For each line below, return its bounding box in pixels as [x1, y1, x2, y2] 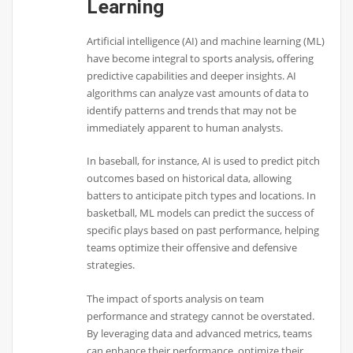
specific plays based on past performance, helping [87, 223, 320, 238]
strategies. [87, 258, 136, 273]
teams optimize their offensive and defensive [87, 240, 298, 255]
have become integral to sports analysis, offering [87, 50, 314, 65]
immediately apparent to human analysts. [87, 120, 284, 135]
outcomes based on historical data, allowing [87, 171, 292, 186]
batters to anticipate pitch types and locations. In [87, 188, 317, 203]
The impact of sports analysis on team [87, 291, 265, 306]
